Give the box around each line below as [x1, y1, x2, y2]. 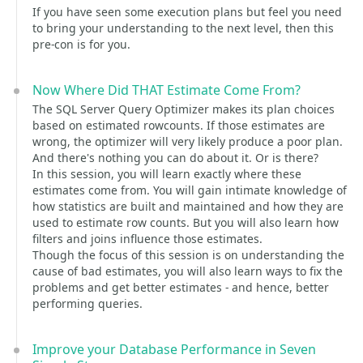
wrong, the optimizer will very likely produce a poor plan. [32, 134, 343, 149]
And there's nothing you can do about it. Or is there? [32, 150, 318, 165]
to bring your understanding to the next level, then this [32, 20, 334, 36]
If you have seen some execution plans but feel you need [32, 4, 342, 19]
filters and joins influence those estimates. [32, 231, 263, 246]
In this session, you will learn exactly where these [32, 166, 301, 181]
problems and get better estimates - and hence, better [32, 280, 329, 295]
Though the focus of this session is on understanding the [32, 247, 344, 263]
